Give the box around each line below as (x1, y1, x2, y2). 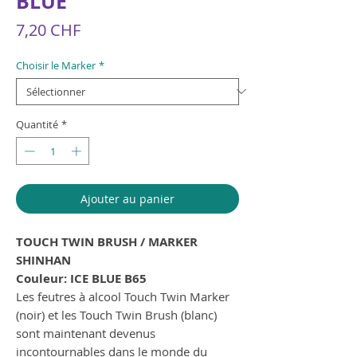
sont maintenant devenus (16, 325, 155, 342)
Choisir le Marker (16, 57, 96, 73)
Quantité (16, 116, 58, 131)
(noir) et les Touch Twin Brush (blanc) (16, 307, 217, 324)
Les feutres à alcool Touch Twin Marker (16, 288, 229, 305)
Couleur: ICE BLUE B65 (16, 270, 147, 288)
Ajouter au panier (80, 191, 175, 207)
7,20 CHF (16, 18, 80, 41)
